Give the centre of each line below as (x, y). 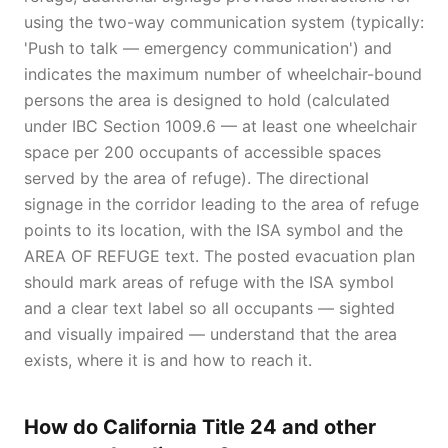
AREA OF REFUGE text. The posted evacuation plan (219, 256)
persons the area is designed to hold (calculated (207, 100)
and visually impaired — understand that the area (210, 334)
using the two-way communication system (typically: (224, 22)
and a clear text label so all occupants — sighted (209, 308)
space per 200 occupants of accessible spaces (202, 152)
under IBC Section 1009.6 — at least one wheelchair (220, 126)
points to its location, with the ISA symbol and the (213, 230)
